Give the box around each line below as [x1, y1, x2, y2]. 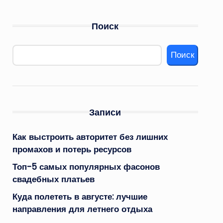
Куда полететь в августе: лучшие [12, 190, 147, 203]
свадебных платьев [12, 173, 95, 185]
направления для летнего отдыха [12, 203, 152, 215]
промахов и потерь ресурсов [12, 143, 131, 155]
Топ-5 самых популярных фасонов [12, 160, 160, 173]
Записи [89, 106, 121, 118]
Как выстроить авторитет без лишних [12, 130, 168, 143]
